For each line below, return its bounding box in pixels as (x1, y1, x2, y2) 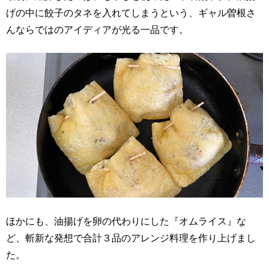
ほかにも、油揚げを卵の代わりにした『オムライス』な (6, 214, 246, 228)
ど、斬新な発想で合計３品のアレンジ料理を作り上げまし (6, 231, 256, 245)
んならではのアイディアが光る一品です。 (6, 22, 189, 37)
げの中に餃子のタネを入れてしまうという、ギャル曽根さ (6, 5, 256, 20)
